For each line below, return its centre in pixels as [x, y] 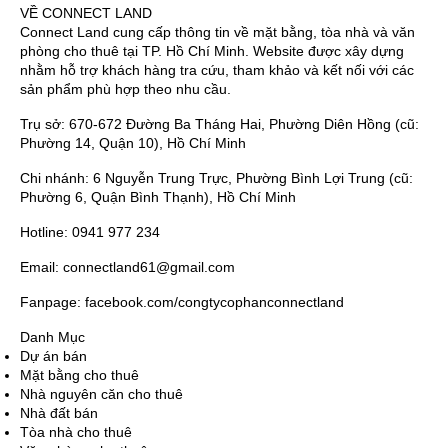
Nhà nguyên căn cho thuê [101, 393]
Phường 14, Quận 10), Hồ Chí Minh [133, 142]
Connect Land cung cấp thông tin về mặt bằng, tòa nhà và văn [217, 31]
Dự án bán [53, 355]
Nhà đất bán [59, 412]
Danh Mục [52, 336]
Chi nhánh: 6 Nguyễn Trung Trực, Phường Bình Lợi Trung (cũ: [216, 177]
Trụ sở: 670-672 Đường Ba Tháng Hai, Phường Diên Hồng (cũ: [219, 123]
